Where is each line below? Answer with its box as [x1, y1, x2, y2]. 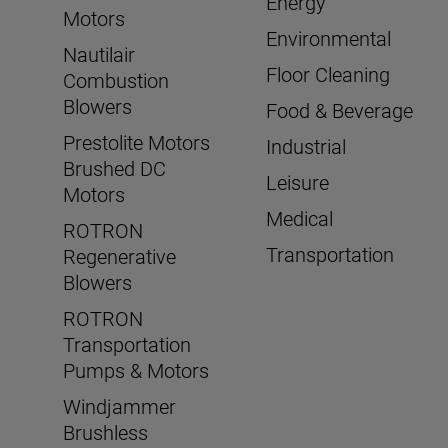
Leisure [266, 171, 330, 196]
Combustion [63, 69, 169, 94]
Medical [266, 207, 334, 232]
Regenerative [63, 245, 176, 270]
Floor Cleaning [266, 63, 391, 88]
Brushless [63, 421, 148, 446]
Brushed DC [63, 157, 166, 182]
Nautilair [63, 43, 135, 68]
